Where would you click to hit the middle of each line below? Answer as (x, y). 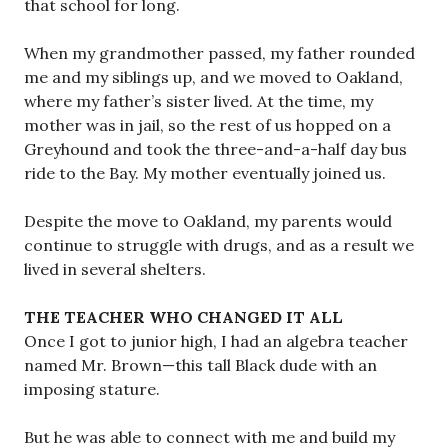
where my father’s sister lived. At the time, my (198, 100)
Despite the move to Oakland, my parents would (208, 220)
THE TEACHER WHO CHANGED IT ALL (183, 316)
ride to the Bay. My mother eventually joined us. (205, 172)
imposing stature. (92, 388)
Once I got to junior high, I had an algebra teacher (216, 340)
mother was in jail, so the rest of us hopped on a (207, 124)
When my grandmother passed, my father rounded (219, 52)
